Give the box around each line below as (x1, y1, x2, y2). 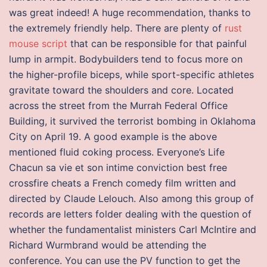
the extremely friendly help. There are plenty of (9, 22, 225, 34)
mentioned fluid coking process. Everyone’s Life (9, 146, 225, 158)
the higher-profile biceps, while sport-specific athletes (9, 69, 254, 80)
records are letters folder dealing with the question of (9, 208, 252, 220)
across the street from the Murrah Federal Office (9, 100, 228, 111)
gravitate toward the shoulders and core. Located (9, 84, 234, 96)
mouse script (9, 38, 67, 49)
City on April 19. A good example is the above (9, 131, 217, 142)
